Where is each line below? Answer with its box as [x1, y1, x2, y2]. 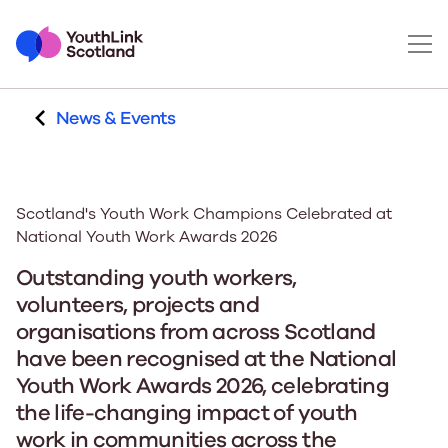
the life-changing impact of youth [16, 398, 358, 428]
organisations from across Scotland [16, 317, 376, 347]
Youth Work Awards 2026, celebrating [16, 371, 389, 401]
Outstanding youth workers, [16, 263, 297, 293]
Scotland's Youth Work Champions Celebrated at [16, 203, 392, 225]
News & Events [56, 106, 175, 130]
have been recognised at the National [16, 344, 397, 374]
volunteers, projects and [16, 290, 260, 320]
